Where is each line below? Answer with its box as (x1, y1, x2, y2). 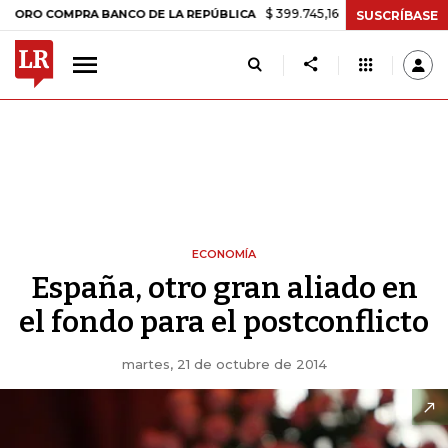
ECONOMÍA (192, 247, 256, 261)
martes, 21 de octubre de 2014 (121, 356, 327, 372)
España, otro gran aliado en (30, 270, 418, 306)
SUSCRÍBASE (356, 7, 438, 23)
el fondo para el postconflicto (19, 304, 429, 340)
